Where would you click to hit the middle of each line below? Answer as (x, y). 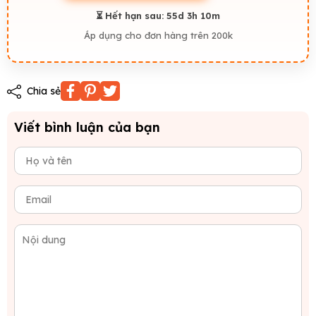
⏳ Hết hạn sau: (131, 16)
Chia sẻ (42, 91)
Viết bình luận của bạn (87, 128)
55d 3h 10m (193, 16)
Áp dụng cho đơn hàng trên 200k (158, 36)
